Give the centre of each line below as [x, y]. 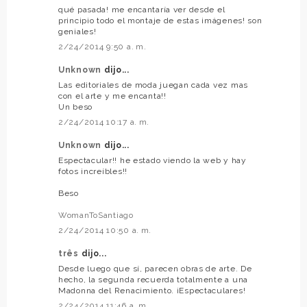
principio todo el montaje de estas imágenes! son [160, 20]
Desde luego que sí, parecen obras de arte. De [155, 268]
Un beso [76, 107]
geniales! [77, 31]
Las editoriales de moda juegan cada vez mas [153, 85]
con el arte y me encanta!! [112, 96]
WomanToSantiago [96, 215]
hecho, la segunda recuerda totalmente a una [153, 279]
